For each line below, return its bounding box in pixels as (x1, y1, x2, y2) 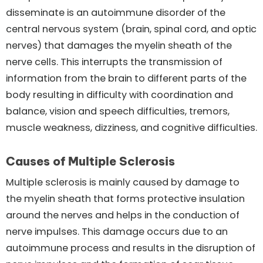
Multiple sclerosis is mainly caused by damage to (6, 175, 240, 189)
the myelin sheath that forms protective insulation (6, 191, 245, 205)
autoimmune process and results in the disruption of (6, 241, 255, 255)
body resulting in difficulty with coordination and (6, 87, 233, 102)
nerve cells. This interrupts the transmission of (6, 55, 222, 69)
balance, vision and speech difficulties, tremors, (6, 104, 230, 118)
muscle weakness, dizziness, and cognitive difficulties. (6, 120, 257, 134)
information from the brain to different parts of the (6, 71, 247, 85)
